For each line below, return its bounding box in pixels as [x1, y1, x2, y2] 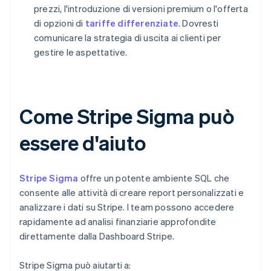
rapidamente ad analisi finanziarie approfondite [19, 215, 217, 228]
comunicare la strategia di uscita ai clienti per [34, 31, 221, 44]
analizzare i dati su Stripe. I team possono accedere [19, 201, 235, 214]
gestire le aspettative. [34, 46, 128, 59]
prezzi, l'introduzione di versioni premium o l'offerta [34, 2, 248, 15]
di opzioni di [34, 17, 85, 30]
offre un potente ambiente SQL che [78, 172, 230, 184]
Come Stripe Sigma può [19, 103, 234, 129]
